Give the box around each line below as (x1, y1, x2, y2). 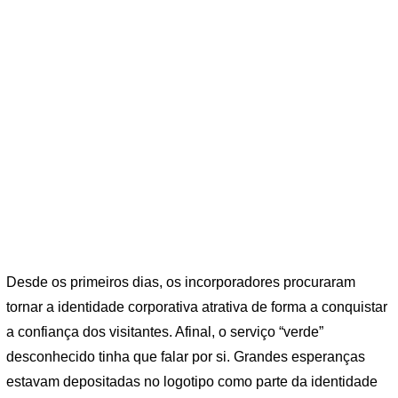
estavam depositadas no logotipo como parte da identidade (6, 374, 378, 390)
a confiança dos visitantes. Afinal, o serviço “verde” (6, 324, 323, 340)
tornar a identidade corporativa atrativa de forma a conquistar (6, 299, 387, 315)
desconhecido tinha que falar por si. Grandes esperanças (6, 349, 365, 365)
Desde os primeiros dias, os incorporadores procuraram (6, 275, 355, 291)
